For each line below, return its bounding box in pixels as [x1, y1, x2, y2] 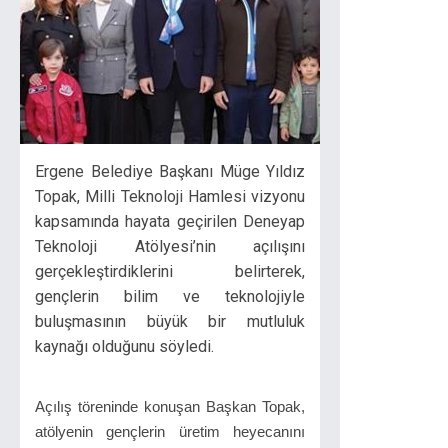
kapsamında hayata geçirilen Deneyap [35, 212, 305, 231]
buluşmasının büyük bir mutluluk [35, 312, 305, 331]
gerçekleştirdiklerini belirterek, [35, 262, 305, 281]
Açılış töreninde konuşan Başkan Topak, [35, 398, 305, 415]
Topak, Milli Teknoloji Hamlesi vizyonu [35, 187, 305, 206]
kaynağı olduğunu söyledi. [35, 337, 214, 356]
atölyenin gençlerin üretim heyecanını [35, 423, 305, 440]
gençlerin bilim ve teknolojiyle [35, 287, 305, 306]
